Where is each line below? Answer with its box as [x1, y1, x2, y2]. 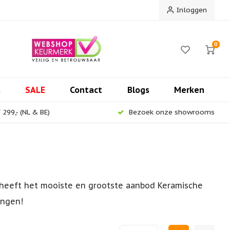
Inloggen [177, 5, 207, 14]
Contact [70, 84, 103, 95]
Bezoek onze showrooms [129, 107, 215, 117]
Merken [174, 84, 204, 95]
